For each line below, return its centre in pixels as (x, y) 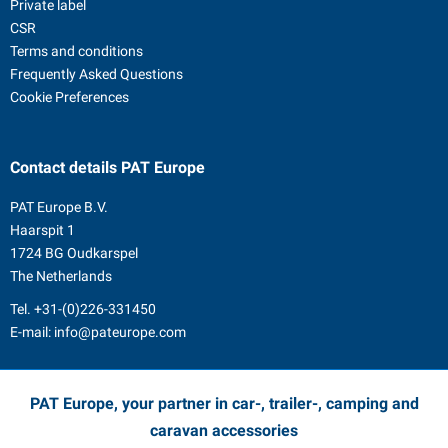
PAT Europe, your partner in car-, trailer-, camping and (224, 403)
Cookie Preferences (69, 97)
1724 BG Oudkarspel (74, 253)
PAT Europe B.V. (59, 207)
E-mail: (32, 332)
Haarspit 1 (42, 230)
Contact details (63, 167)
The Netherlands (61, 276)
